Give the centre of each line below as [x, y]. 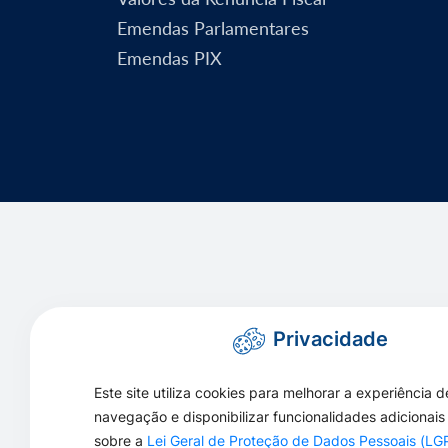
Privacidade [330, 339]
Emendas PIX [169, 57]
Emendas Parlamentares [213, 27]
